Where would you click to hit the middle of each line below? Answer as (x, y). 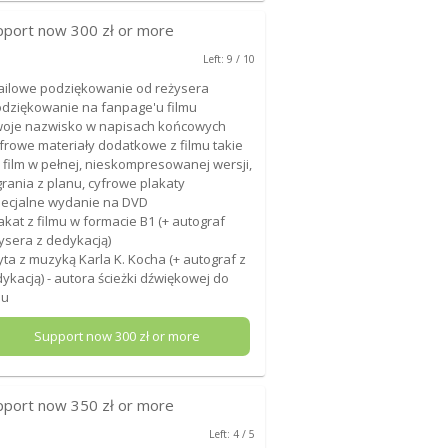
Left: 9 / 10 (228, 59)
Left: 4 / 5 (231, 434)
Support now (74, 336)
